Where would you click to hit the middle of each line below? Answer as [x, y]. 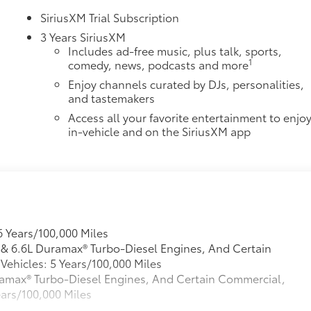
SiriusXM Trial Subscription [110, 17]
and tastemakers [112, 98]
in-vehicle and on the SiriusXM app [160, 131]
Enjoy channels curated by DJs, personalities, [186, 84]
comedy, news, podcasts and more [159, 65]
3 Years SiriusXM [83, 37]
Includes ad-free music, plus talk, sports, [175, 51]
